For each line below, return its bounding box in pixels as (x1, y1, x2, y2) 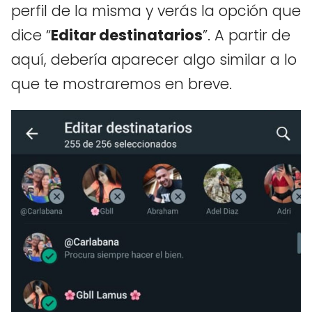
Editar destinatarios (51, 25, 203, 46)
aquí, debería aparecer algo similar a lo (11, 49, 297, 70)
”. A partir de (203, 25, 290, 46)
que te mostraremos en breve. (11, 74, 232, 95)
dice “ (11, 25, 51, 46)
